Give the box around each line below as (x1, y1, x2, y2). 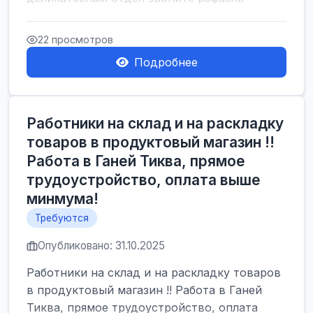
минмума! (27, 190, 99, 208)
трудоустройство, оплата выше (27, 171, 261, 189)
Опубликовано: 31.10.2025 (38, 239, 165, 252)
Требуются (35, 212, 89, 224)
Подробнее (133, 55, 198, 69)
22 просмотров (38, 34, 113, 45)
